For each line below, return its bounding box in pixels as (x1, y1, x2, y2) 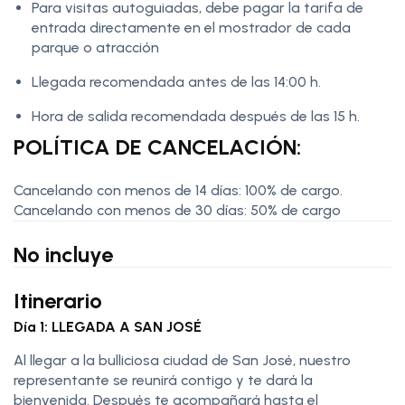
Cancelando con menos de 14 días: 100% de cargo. (14, 182, 343, 200)
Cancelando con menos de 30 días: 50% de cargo (14, 202, 341, 220)
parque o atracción (32, 39, 159, 57)
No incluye (14, 241, 113, 268)
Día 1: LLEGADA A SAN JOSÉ (14, 318, 202, 336)
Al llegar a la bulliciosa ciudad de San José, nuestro (14, 352, 351, 370)
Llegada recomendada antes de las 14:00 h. (32, 73, 321, 91)
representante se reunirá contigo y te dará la (14, 372, 313, 390)
